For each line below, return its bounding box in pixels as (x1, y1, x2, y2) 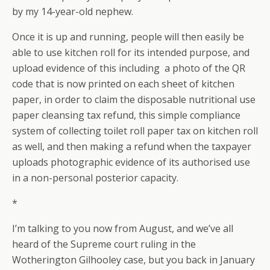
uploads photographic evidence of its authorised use (12, 155, 250, 169)
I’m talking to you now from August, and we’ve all (12, 222, 233, 235)
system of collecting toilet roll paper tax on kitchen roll (12, 124, 258, 137)
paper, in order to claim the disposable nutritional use (12, 93, 256, 106)
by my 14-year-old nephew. (12, 5, 133, 18)
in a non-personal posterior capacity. (12, 171, 178, 184)
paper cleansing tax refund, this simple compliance (12, 108, 240, 122)
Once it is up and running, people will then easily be (12, 30, 244, 43)
